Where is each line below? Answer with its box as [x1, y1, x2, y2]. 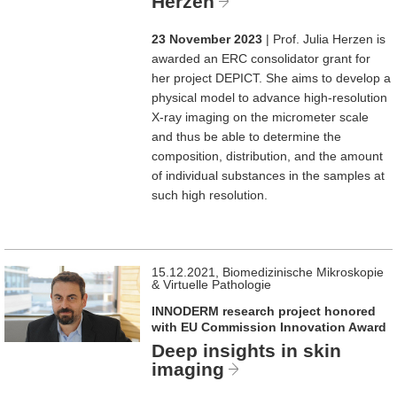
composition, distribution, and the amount [152, 148, 384, 163]
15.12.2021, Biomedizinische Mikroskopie [152, 264, 385, 279]
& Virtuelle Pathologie [152, 276, 272, 292]
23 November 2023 [152, 31, 263, 46]
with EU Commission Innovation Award [152, 319, 387, 334]
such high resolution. [152, 187, 269, 202]
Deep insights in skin [152, 339, 342, 361]
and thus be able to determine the [152, 128, 342, 144]
